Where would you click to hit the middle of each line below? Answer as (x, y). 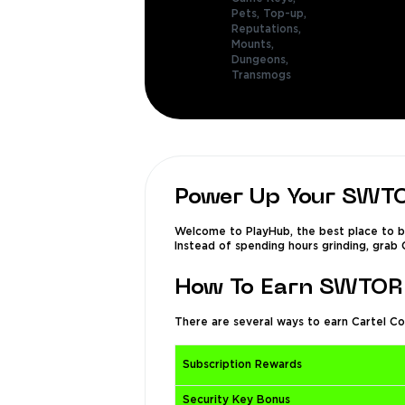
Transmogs (261, 75)
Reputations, (268, 29)
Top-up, (287, 14)
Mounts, (254, 45)
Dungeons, (262, 60)
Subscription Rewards (242, 365)
